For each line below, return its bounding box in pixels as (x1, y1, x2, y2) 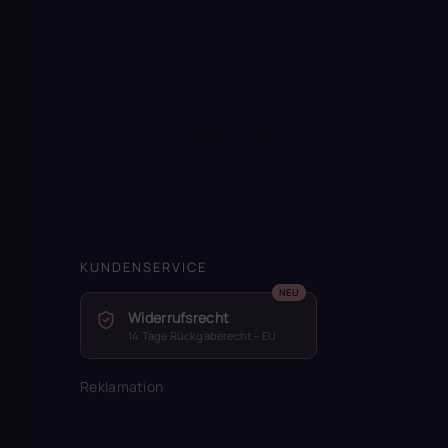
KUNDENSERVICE (80, 257, 207, 276)
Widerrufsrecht (128, 307, 230, 327)
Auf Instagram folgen (146, 116, 280, 136)
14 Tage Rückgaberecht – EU (128, 327, 277, 343)
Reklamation (80, 376, 164, 396)
